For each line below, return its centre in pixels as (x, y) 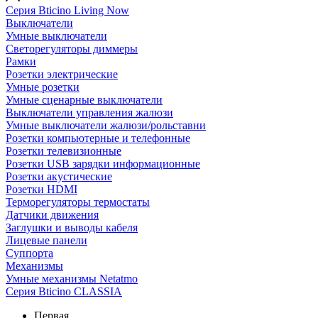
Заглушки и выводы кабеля (72, 227)
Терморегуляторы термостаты (78, 202)
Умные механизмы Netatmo (72, 279)
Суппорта (29, 253)
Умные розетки (43, 87)
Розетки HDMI (42, 189)
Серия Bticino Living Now (67, 10)
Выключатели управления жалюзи (89, 113)
